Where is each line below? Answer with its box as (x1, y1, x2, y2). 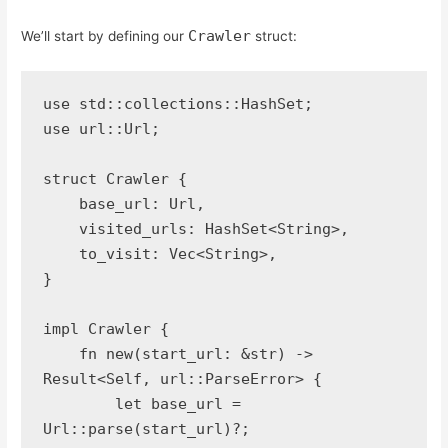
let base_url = (42, 394, 115, 413)
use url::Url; (42, 119, 160, 138)
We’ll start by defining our (21, 28, 189, 45)
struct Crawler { (42, 169, 187, 188)
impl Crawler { (42, 319, 169, 338)
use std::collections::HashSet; (42, 94, 313, 113)
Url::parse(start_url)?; (42, 419, 250, 438)
